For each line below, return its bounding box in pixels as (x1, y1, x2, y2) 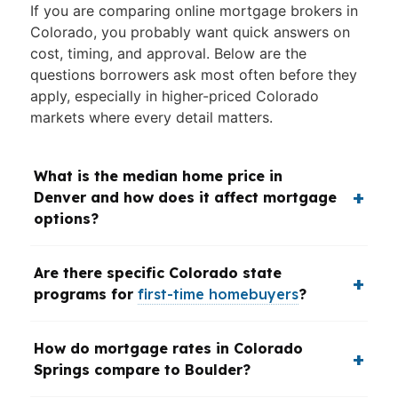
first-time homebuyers (138, 285, 298, 303)
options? (34, 210, 99, 227)
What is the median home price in (34, 167, 283, 185)
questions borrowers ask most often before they (30, 66, 357, 84)
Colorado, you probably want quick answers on (30, 23, 350, 41)
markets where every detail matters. (30, 108, 273, 126)
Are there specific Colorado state (34, 264, 282, 282)
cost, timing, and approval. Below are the (30, 44, 306, 62)
